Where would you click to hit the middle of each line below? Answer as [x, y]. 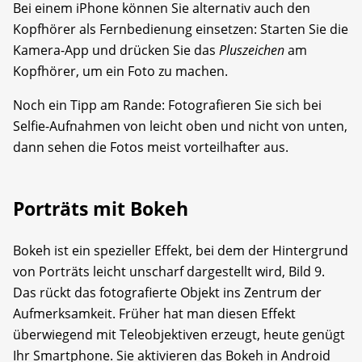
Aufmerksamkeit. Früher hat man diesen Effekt [154, 313]
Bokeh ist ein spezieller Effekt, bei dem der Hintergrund [181, 250]
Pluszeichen [252, 50]
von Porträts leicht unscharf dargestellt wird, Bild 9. [169, 271]
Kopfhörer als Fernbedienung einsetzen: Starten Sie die [181, 29]
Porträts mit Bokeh [101, 208]
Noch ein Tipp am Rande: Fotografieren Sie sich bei [167, 105]
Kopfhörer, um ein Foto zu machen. [120, 71]
